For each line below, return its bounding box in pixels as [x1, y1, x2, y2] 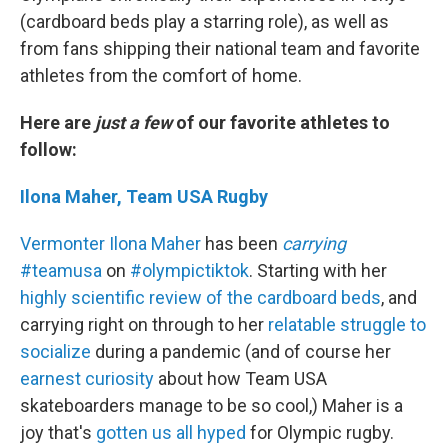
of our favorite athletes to [172, 111, 390, 133]
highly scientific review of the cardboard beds [20, 286, 381, 308]
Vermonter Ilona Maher [20, 232, 201, 254]
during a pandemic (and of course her [91, 340, 391, 362]
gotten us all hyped [96, 421, 246, 443]
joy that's [20, 421, 96, 443]
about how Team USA [154, 367, 327, 389]
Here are [20, 111, 95, 133]
